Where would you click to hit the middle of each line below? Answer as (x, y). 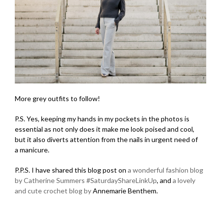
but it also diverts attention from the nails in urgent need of (106, 139)
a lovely (184, 180)
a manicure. (32, 149)
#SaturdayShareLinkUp (122, 180)
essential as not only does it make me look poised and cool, (105, 129)
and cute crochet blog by (54, 190)
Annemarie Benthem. (125, 190)
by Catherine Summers (50, 180)
